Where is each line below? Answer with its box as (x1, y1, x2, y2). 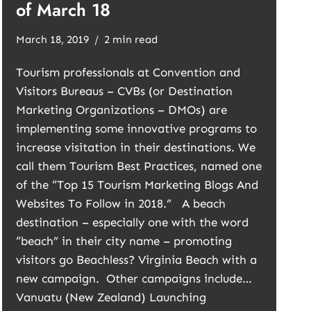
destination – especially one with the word (16, 215, 249, 229)
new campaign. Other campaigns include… (16, 271, 253, 285)
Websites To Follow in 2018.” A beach (16, 196, 226, 210)
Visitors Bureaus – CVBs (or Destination (16, 84, 233, 98)
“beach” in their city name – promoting (16, 234, 233, 248)
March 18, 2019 (16, 33, 90, 46)
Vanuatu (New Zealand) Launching (16, 290, 207, 304)
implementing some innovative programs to (16, 121, 258, 135)
